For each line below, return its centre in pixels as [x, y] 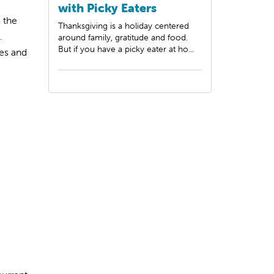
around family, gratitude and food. [123, 37]
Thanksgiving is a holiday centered [124, 25]
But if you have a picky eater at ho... [126, 49]
